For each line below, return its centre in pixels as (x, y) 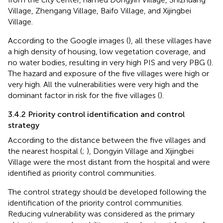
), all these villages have (170, 40)
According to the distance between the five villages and (107, 140)
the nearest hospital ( (45, 151)
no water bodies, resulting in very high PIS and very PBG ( (109, 62)
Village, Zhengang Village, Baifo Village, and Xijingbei (100, 10)
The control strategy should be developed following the (107, 192)
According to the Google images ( (68, 40)
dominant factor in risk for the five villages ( (84, 95)
